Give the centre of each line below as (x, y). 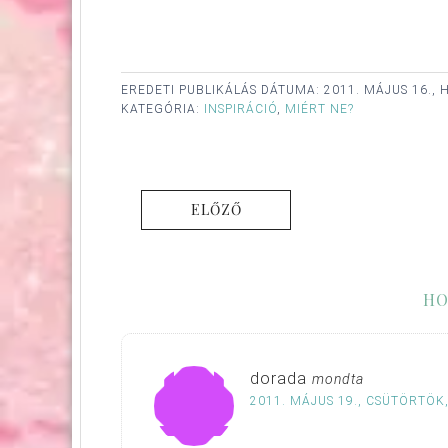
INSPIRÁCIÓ (240, 108)
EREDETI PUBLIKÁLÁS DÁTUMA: (222, 89)
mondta (338, 378)
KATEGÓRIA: (162, 108)
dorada (278, 378)
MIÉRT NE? (319, 108)
